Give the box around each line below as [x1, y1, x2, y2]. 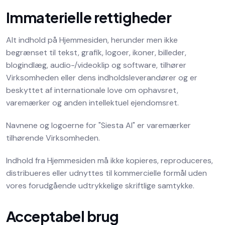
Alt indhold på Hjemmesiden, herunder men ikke [6, 35, 178, 45]
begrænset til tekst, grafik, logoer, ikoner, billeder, [6, 47, 186, 58]
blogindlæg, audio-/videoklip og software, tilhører [6, 60, 186, 70]
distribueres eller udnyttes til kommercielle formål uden [6, 168, 207, 178]
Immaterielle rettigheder [6, 8, 172, 26]
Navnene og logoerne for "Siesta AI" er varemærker [6, 120, 191, 131]
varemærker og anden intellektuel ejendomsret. [6, 97, 179, 108]
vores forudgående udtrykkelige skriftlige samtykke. [6, 180, 194, 191]
